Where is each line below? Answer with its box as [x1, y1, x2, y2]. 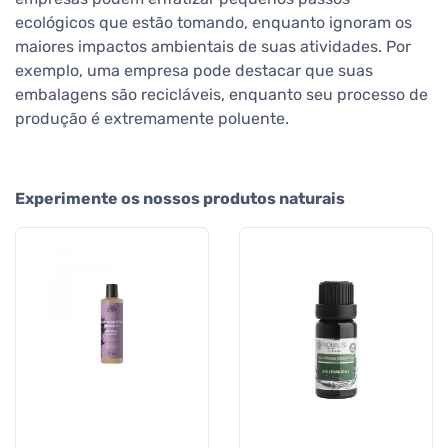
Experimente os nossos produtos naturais [15, 189, 345, 209]
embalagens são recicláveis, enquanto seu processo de [15, 85, 428, 105]
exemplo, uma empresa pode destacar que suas [15, 61, 373, 81]
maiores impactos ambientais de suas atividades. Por [15, 37, 411, 57]
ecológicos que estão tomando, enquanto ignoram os [15, 13, 412, 33]
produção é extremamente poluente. [15, 109, 289, 129]
